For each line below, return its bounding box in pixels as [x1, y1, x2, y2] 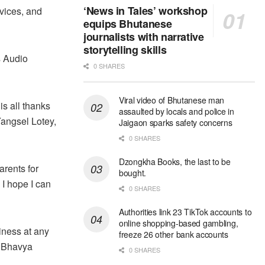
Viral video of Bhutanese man [119, 94, 225, 106]
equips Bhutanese [83, 16, 172, 32]
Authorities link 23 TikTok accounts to [119, 206, 252, 218]
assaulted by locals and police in [119, 105, 234, 118]
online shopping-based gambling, [119, 217, 238, 230]
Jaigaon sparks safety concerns [119, 117, 232, 129]
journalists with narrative [83, 29, 204, 45]
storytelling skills [83, 42, 167, 58]
